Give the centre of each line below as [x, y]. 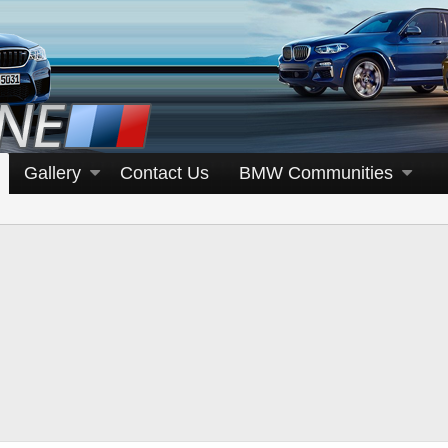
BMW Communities [316, 173]
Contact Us [165, 173]
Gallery [53, 173]
